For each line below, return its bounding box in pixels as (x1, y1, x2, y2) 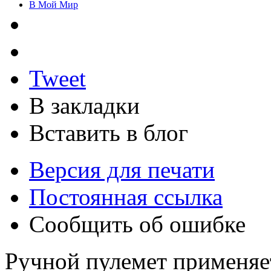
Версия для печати (29, 156, 215, 183)
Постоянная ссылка (29, 183, 223, 210)
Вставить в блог (29, 119, 188, 146)
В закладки (29, 92, 140, 119)
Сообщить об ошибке (29, 211, 246, 237)
